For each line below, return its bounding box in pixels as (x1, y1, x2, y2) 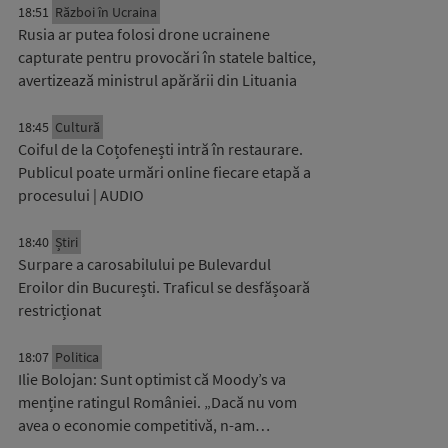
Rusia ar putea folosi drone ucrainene (18, 24, 270, 44)
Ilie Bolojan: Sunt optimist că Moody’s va (18, 369, 286, 389)
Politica (55, 348, 99, 366)
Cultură (55, 118, 100, 136)
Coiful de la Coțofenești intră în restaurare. (18, 139, 303, 159)
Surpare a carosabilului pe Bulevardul (18, 254, 271, 274)
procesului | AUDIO (18, 185, 144, 205)
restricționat (18, 300, 101, 320)
